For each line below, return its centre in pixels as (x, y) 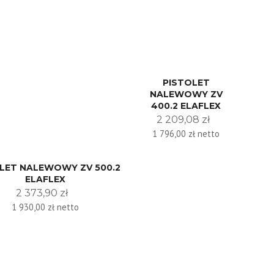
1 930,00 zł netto (45, 207)
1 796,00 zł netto (186, 133)
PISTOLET (186, 82)
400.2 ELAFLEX (186, 106)
